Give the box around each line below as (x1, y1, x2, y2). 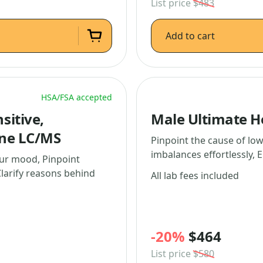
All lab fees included (151, 169, 239, 182)
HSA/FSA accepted (41, 92, 112, 103)
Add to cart (166, 29, 215, 42)
